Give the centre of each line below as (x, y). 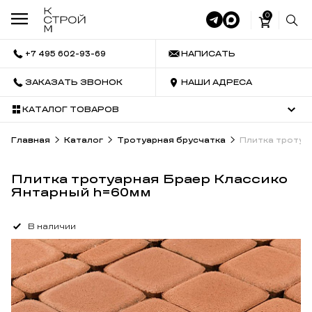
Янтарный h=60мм (81, 192)
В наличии (52, 226)
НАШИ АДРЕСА (217, 82)
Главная (31, 140)
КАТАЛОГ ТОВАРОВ (71, 109)
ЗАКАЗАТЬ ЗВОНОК (74, 82)
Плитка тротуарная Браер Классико (149, 179)
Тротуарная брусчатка (171, 140)
